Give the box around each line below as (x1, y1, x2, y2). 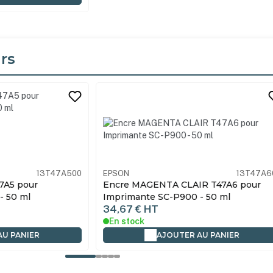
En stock (108, 216, 144, 226)
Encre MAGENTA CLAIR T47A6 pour (102, 179, 261, 190)
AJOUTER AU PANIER (157, 230, 240, 239)
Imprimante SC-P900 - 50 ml (102, 191, 230, 202)
